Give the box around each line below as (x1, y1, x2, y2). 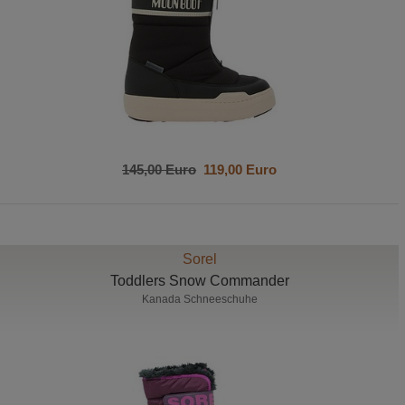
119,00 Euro (196, 162, 278, 177)
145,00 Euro (122, 162, 197, 177)
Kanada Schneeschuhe (141, 293, 258, 306)
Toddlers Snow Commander (109, 273, 289, 288)
